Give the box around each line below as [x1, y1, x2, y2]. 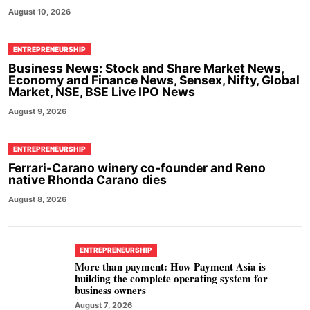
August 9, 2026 [8, 107, 66, 117]
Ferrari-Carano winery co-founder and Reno [8, 161, 266, 176]
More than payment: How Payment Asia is [75, 258, 266, 274]
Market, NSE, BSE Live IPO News [8, 84, 195, 100]
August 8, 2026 [8, 194, 66, 205]
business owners [75, 282, 146, 298]
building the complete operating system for [75, 270, 268, 286]
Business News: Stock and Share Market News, [8, 61, 284, 76]
